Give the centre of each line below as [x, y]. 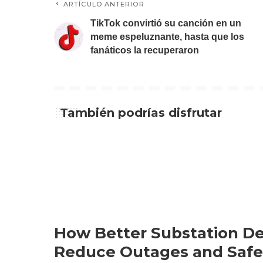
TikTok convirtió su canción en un [166, 23]
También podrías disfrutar [141, 113]
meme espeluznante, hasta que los [167, 37]
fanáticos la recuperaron [145, 50]
